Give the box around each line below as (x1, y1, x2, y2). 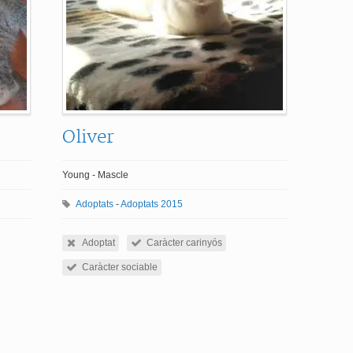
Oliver (62, 126, 114, 148)
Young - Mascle (62, 169, 128, 180)
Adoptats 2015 (121, 199, 183, 210)
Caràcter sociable (82, 262, 158, 273)
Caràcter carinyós (147, 237, 222, 248)
